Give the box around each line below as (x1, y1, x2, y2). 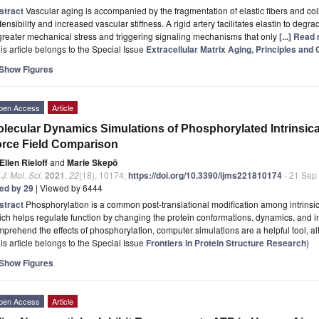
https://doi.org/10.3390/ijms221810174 (128, 168, 282, 182)
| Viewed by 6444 (33, 181, 103, 194)
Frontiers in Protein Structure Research (146, 236, 306, 249)
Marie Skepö (67, 155, 117, 169)
